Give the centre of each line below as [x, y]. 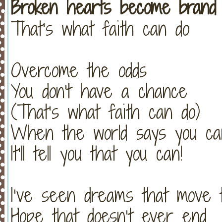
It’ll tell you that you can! [97, 153]
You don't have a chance [99, 91]
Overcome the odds [79, 70]
